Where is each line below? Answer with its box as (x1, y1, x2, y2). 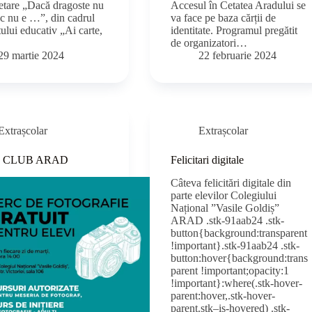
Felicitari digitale (171, 154, 244, 166)
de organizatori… (171, 37, 248, 49)
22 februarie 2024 (198, 49, 277, 62)
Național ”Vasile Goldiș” (171, 201, 280, 214)
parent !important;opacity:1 (171, 264, 290, 276)
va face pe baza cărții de (171, 12, 276, 24)
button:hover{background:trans (171, 251, 309, 264)
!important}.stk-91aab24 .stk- (171, 239, 300, 251)
